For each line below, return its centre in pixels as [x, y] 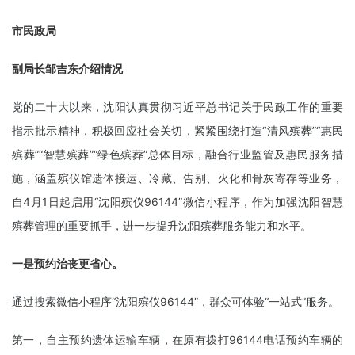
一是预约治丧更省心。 [67, 263]
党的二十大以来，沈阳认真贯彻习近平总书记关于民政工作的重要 [177, 107]
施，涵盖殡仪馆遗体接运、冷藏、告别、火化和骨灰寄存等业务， [177, 178]
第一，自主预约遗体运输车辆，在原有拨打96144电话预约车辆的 [177, 340]
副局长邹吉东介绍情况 [67, 69]
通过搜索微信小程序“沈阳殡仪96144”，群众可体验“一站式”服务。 [176, 302]
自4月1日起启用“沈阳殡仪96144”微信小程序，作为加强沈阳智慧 [177, 202]
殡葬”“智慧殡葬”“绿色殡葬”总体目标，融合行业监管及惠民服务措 [177, 154]
